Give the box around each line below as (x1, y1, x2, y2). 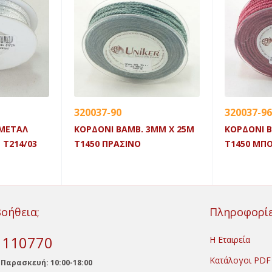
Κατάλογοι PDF (209, 254, 271, 267)
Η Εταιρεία (209, 234, 250, 246)
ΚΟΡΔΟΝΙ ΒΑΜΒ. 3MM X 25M (74, 123, 194, 135)
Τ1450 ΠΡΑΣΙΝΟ (74, 138, 141, 150)
